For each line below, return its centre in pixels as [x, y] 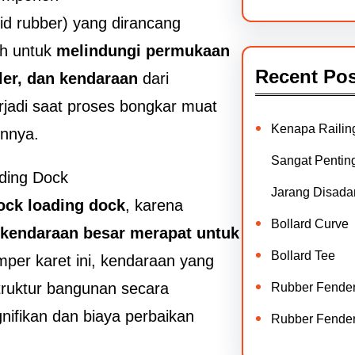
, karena [154, 205]
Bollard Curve [309, 224]
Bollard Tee [303, 256]
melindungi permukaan [143, 51]
